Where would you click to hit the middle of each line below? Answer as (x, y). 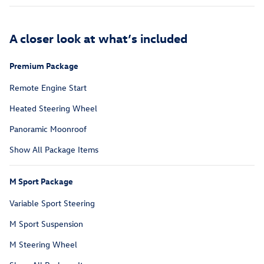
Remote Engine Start (48, 88)
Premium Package (44, 66)
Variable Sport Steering (52, 203)
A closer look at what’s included (98, 38)
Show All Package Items (54, 150)
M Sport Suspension (46, 224)
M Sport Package (41, 181)
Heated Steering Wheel (53, 108)
